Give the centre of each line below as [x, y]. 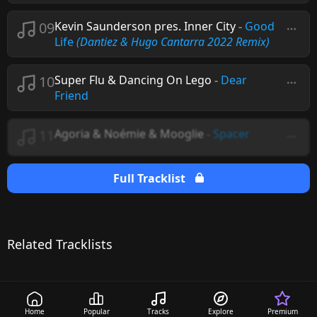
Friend [71, 96]
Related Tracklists [60, 244]
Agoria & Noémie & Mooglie [129, 134]
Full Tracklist [151, 178]
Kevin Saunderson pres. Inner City [145, 26]
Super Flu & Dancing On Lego [133, 80]
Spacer [231, 134]
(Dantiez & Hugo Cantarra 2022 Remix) [173, 42]
